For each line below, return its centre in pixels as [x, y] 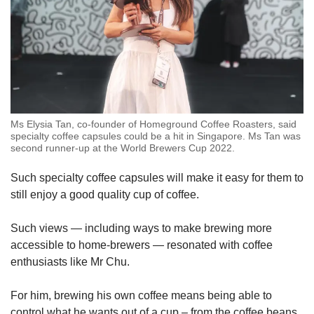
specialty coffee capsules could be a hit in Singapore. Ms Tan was [156, 136]
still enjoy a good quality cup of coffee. [105, 194]
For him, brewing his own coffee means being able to [141, 295]
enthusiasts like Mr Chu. [70, 261]
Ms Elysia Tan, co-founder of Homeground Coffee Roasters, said [153, 124]
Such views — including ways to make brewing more [141, 228]
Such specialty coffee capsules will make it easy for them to [157, 177]
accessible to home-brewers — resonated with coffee [142, 245]
